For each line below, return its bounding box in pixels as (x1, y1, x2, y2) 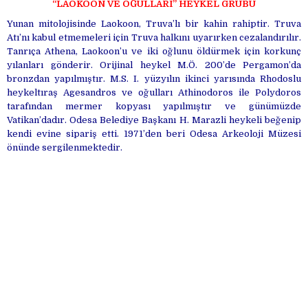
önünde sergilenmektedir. (7, 142, 122, 153)
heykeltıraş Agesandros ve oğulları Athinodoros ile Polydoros (7, 87, 301, 98)
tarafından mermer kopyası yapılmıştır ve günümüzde (7, 101, 301, 112)
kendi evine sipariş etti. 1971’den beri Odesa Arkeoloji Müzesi (7, 129, 301, 140)
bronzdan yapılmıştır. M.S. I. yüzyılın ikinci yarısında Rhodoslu (7, 74, 301, 85)
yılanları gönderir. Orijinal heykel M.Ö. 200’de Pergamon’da (7, 60, 301, 71)
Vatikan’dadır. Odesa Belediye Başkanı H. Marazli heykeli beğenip (7, 115, 301, 126)
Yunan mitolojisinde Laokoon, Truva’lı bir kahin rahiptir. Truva (7, 19, 301, 30)
